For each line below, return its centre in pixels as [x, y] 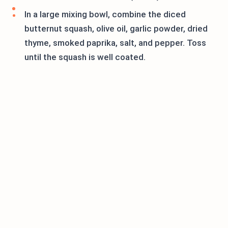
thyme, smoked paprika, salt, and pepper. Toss [115, 43]
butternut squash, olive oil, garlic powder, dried [116, 29]
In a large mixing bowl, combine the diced [105, 15]
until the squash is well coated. [85, 57]
